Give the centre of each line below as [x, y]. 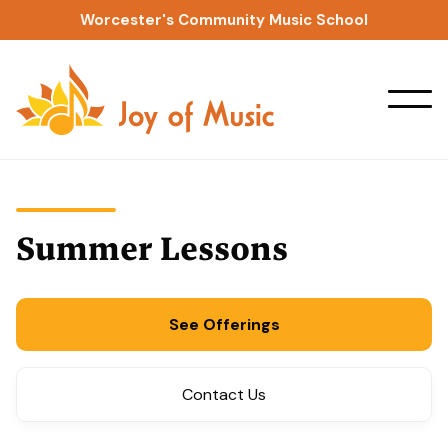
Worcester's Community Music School [224, 20]
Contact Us [224, 394]
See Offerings [224, 324]
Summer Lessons [152, 248]
